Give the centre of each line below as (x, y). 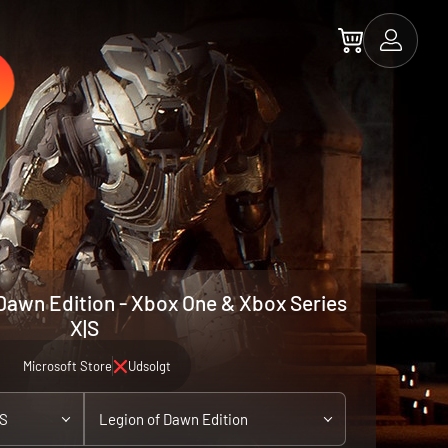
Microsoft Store (67, 366)
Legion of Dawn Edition (173, 419)
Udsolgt (149, 366)
